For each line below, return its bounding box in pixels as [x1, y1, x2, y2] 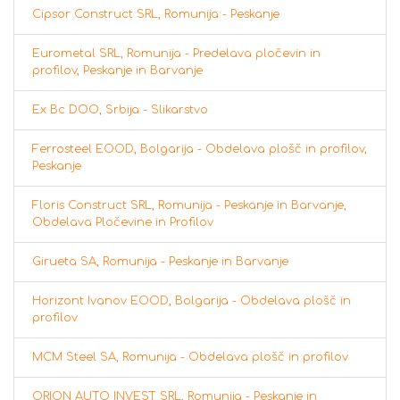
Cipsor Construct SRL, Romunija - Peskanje [32, 8, 279, 21]
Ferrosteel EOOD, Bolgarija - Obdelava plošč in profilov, [32, 143, 367, 156]
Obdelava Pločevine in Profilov [32, 216, 213, 229]
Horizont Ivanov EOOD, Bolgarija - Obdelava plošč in [32, 295, 351, 308]
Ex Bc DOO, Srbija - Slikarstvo [32, 104, 208, 117]
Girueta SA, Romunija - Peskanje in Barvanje [32, 255, 288, 269]
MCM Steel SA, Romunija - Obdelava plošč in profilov [32, 351, 348, 364]
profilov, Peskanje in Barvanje [32, 64, 203, 78]
